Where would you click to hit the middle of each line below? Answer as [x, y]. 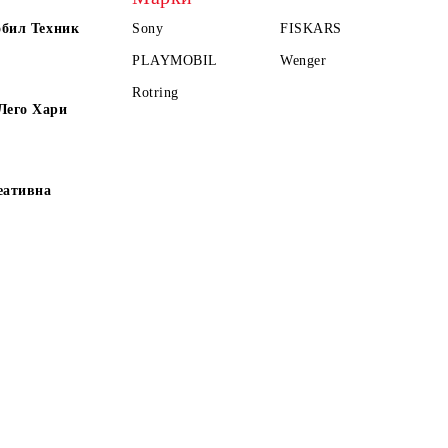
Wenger [303, 60]
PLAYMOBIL [175, 60]
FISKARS [311, 28]
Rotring [155, 92]
